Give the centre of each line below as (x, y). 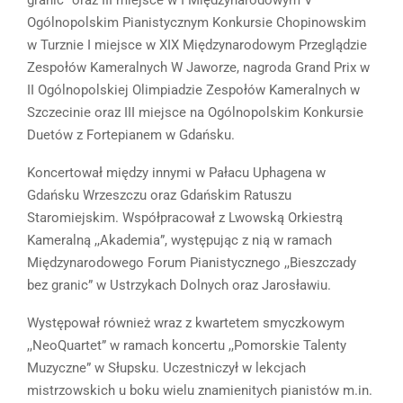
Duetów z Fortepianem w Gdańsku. (131, 135)
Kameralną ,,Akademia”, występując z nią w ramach (179, 241)
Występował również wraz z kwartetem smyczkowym (186, 323)
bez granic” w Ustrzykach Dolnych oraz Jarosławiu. (179, 286)
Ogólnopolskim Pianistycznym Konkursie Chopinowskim (197, 23)
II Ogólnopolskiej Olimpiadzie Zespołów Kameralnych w (193, 90)
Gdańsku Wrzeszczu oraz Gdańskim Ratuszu (159, 196)
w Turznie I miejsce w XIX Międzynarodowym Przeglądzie (197, 45)
